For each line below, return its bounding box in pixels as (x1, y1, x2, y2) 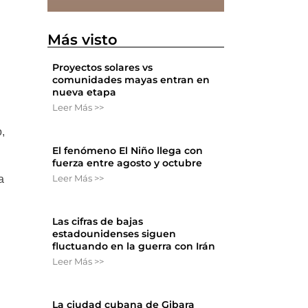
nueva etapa (52, 85, 117, 98)
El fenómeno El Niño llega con (52, 144, 203, 157)
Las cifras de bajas (52, 214, 144, 228)
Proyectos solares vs (52, 60, 153, 74)
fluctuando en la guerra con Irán (52, 239, 216, 252)
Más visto (47, 30, 118, 48)
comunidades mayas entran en (52, 73, 210, 86)
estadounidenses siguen (52, 227, 177, 240)
